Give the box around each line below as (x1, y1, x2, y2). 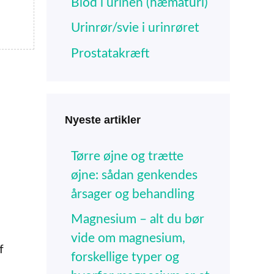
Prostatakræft (71, 46, 149, 60)
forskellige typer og (71, 251, 179, 264)
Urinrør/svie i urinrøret (71, 21, 199, 35)
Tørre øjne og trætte (71, 149, 183, 163)
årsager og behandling (71, 187, 194, 201)
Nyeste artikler (65, 113, 141, 126)
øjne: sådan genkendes (71, 168, 198, 182)
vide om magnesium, (71, 232, 185, 245)
